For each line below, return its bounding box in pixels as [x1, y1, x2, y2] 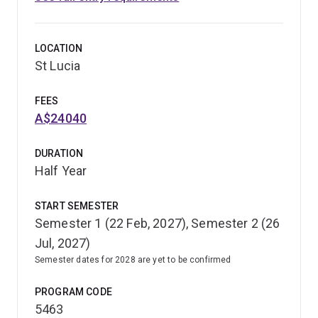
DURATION [35, 147, 84, 159]
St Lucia [35, 57, 81, 73]
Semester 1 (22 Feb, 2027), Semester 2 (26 [35, 215, 280, 231]
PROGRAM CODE [35, 285, 112, 297]
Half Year [35, 163, 87, 178]
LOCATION [35, 42, 83, 54]
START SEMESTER [35, 199, 119, 212]
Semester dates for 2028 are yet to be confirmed [35, 254, 231, 265]
